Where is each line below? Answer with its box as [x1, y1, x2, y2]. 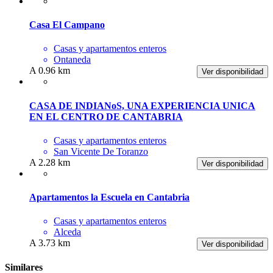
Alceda [54, 227, 81, 238]
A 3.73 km [29, 238, 70, 249]
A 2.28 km [29, 157, 70, 168]
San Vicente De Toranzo [54, 146, 148, 157]
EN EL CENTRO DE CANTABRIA [29, 111, 183, 122]
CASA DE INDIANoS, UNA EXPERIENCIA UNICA [29, 100, 255, 111]
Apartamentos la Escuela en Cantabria [29, 192, 190, 203]
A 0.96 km [29, 65, 70, 76]
